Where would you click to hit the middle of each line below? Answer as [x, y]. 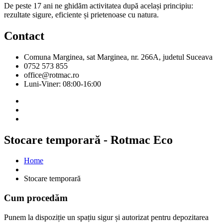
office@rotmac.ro [52, 75]
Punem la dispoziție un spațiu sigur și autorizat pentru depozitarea [106, 217]
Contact [24, 36]
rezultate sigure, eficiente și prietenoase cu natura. [81, 14]
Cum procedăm [36, 198]
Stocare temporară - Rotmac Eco [88, 140]
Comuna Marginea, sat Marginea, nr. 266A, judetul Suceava [118, 57]
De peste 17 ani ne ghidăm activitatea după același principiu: [99, 5]
